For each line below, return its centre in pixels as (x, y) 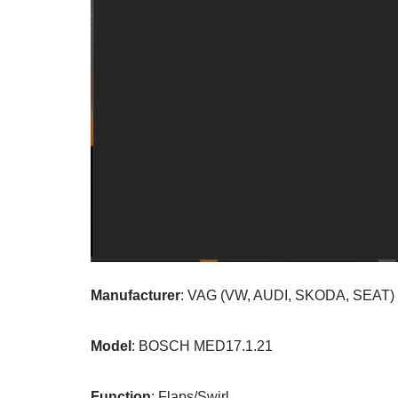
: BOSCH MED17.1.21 (202, 346)
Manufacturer (135, 296)
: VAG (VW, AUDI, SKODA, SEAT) (287, 296)
